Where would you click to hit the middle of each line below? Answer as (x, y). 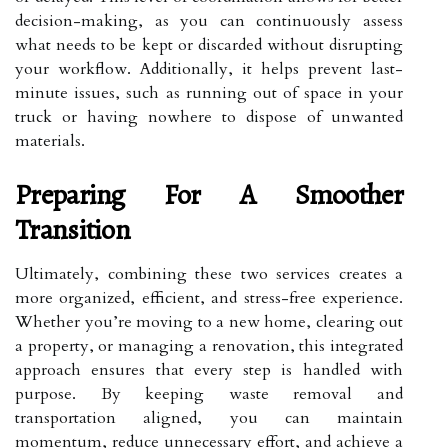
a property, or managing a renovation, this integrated (209, 346)
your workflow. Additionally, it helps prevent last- (209, 69)
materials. (50, 141)
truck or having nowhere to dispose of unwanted (209, 117)
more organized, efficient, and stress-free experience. (209, 298)
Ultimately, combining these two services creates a (209, 274)
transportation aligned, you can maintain (209, 418)
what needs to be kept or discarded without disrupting (209, 45)
